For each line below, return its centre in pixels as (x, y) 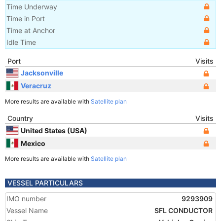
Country (20, 118)
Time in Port (26, 18)
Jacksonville (42, 73)
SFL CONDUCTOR (184, 210)
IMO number (26, 199)
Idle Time (21, 42)
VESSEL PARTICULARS (45, 183)
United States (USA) (54, 130)
